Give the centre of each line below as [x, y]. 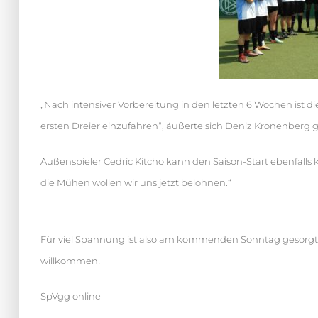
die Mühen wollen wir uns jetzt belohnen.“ [136, 182]
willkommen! [70, 260]
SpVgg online [71, 296]
